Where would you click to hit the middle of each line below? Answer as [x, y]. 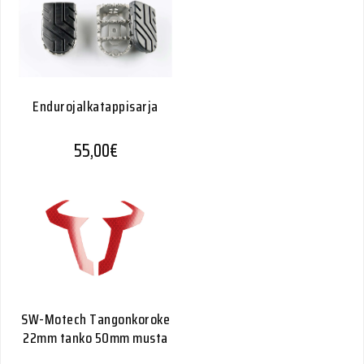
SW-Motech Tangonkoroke [95, 319]
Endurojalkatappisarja [95, 106]
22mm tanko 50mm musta [95, 338]
